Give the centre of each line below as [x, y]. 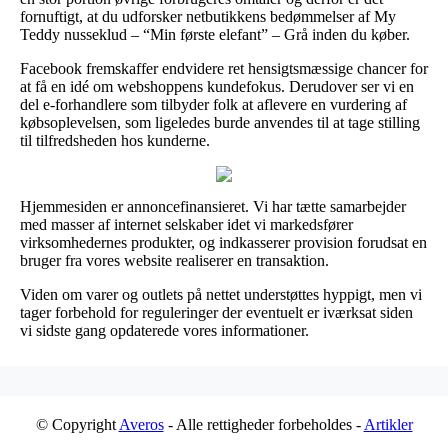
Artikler [388, 424]
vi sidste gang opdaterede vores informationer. [164, 330]
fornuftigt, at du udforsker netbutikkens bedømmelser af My [208, 16]
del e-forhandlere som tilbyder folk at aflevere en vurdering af [213, 104]
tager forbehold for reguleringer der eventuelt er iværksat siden [216, 312]
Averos [141, 424]
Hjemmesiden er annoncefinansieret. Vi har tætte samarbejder [213, 206]
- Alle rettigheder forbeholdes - [263, 424]
